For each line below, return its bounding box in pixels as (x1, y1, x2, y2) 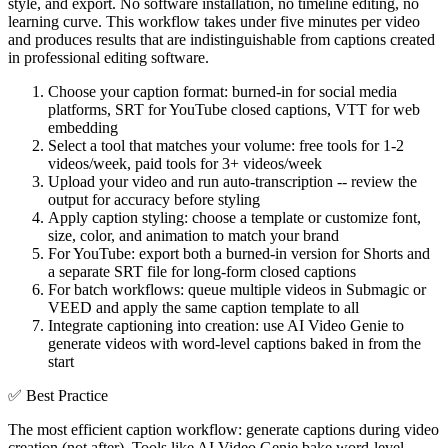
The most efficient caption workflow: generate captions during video (8, 420, 439, 438)
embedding (48, 118, 118, 136)
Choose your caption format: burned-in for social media (48, 82, 397, 100)
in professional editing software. (8, 48, 209, 66)
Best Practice (26, 386, 108, 404)
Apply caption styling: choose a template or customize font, (48, 208, 421, 226)
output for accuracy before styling (48, 190, 260, 208)
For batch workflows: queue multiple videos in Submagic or (48, 280, 426, 298)
